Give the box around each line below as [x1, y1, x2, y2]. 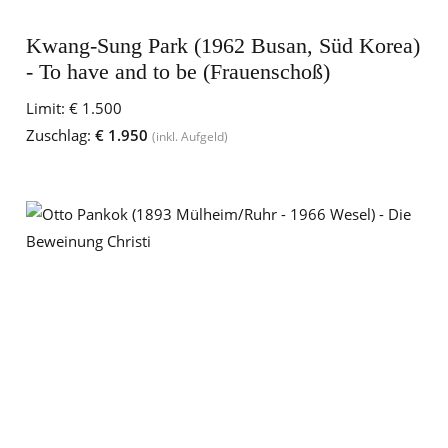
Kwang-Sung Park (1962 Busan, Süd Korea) [26, 33, 420, 58]
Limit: [26, 98, 65, 118]
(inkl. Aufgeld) [152, 128, 228, 145]
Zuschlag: [26, 125, 91, 145]
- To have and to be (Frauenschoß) [26, 59, 330, 84]
